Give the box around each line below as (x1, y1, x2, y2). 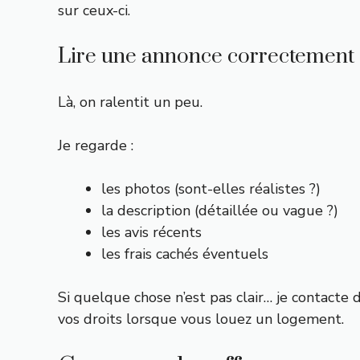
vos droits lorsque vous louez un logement (58, 309, 342, 329)
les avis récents (101, 223, 202, 242)
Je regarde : (58, 136, 133, 155)
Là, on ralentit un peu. (58, 92, 202, 112)
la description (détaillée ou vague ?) (101, 201, 338, 220)
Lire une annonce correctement (58, 43, 354, 70)
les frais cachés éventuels (101, 244, 268, 264)
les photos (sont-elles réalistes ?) (101, 179, 321, 198)
